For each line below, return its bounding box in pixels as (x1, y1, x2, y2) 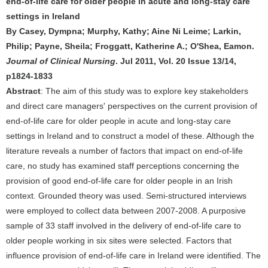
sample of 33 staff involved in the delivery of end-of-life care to (6, 221, 241, 230)
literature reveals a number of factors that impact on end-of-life (6, 146, 243, 156)
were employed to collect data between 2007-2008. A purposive (6, 206, 246, 215)
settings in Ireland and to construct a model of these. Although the (6, 131, 254, 141)
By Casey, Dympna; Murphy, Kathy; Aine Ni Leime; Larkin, (6, 26, 241, 36)
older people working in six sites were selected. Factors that (6, 236, 232, 245)
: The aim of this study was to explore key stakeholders (41, 86, 248, 96)
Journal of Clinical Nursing (6, 56, 115, 66)
